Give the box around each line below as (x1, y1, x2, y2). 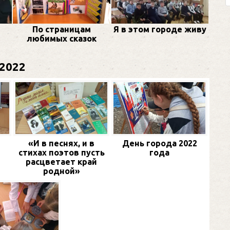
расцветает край (26, 157, 97, 166)
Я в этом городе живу (113, 25, 206, 34)
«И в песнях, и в (28, 138, 94, 148)
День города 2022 (122, 138, 197, 148)
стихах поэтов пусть (18, 147, 105, 157)
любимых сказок (26, 34, 97, 44)
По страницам (32, 25, 91, 34)
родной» (43, 166, 80, 176)
